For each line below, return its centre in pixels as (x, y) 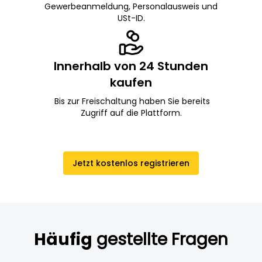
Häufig (63, 239)
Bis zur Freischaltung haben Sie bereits (131, 101)
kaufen (131, 82)
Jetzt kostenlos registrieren (131, 163)
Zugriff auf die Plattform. (131, 113)
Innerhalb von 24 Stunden (131, 66)
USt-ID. (131, 18)
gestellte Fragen (162, 239)
